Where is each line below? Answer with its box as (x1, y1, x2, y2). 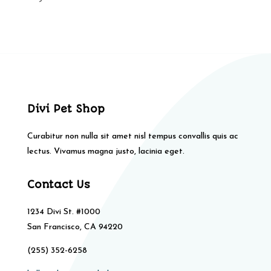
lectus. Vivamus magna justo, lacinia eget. (27, 147, 184, 157)
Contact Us (27, 178, 90, 191)
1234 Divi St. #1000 (27, 207, 100, 217)
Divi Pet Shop (27, 103, 105, 116)
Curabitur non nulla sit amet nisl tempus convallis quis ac (27, 132, 238, 142)
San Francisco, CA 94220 (27, 223, 123, 232)
